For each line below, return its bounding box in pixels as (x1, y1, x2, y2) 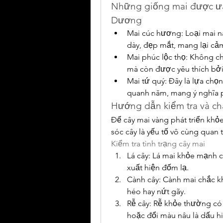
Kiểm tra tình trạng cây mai (111, 139, 205, 149)
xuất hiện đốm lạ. (127, 163, 189, 173)
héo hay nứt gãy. (127, 187, 186, 197)
